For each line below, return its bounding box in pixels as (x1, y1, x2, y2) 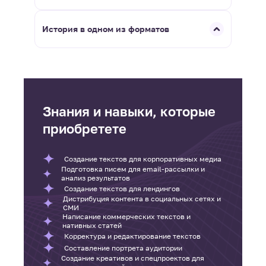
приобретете (43, 121, 126, 137)
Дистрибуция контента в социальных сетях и (63, 194, 221, 204)
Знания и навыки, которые (43, 103, 216, 119)
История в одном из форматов (42, 24, 169, 34)
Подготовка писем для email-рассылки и (61, 164, 205, 174)
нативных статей (62, 221, 122, 230)
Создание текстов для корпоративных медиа (64, 154, 221, 163)
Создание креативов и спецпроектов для (61, 254, 205, 263)
